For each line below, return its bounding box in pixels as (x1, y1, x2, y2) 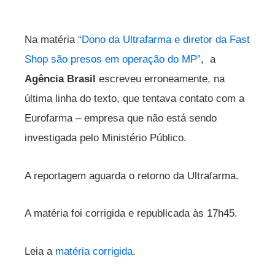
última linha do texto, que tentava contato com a (25, 92, 244, 104)
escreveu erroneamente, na (99, 72, 225, 85)
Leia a (25, 246, 55, 258)
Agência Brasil (25, 72, 99, 85)
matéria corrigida (55, 246, 133, 258)
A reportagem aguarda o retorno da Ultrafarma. (25, 169, 239, 182)
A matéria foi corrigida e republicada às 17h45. (25, 207, 238, 220)
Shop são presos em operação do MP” (25, 53, 201, 65)
